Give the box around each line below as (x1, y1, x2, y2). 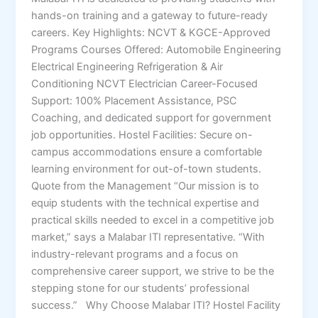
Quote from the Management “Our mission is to (31, 180, 260, 193)
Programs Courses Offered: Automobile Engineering (31, 43, 282, 57)
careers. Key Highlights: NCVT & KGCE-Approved (31, 26, 271, 40)
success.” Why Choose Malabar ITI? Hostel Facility (31, 299, 281, 312)
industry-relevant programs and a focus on (31, 248, 239, 261)
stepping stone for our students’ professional (31, 282, 250, 295)
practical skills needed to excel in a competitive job (31, 214, 275, 227)
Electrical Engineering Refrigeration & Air (31, 60, 224, 74)
